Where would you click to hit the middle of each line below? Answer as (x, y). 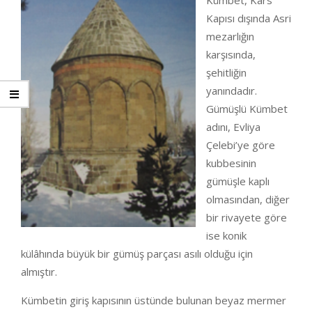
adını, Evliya (233, 127)
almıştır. (39, 272)
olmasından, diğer (248, 199)
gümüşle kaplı (238, 181)
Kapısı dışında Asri (249, 18)
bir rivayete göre (247, 217)
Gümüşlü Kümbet (247, 109)
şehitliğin (226, 72)
